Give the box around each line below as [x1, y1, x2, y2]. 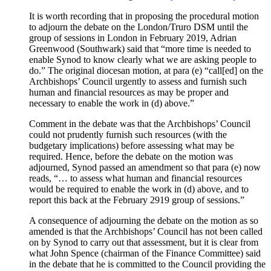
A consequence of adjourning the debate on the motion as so [29, 215, 258, 226]
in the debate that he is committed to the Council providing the [29, 259, 266, 270]
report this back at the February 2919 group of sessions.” [29, 195, 244, 206]
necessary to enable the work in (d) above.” [29, 98, 194, 109]
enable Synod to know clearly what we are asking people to [29, 54, 256, 65]
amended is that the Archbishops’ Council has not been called [29, 226, 263, 237]
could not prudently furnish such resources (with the [29, 129, 227, 140]
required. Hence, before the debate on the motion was [29, 151, 233, 162]
